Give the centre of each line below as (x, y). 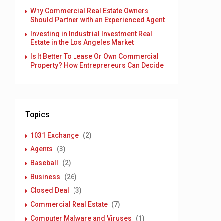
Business (45, 177)
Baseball (44, 163)
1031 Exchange (55, 135)
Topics (37, 115)
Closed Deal (50, 190)
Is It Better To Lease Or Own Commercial (94, 56)
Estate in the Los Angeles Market (82, 42)
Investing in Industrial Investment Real (91, 34)
